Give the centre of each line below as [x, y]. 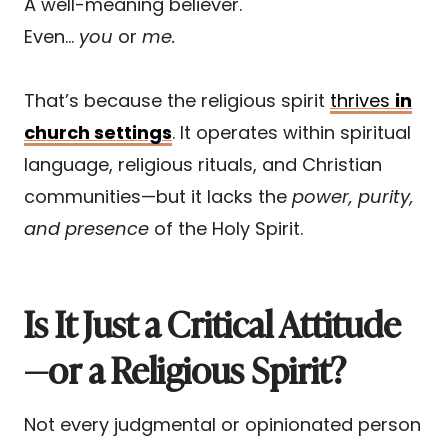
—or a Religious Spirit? [185, 367]
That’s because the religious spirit [177, 100]
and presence [86, 228]
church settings [98, 132]
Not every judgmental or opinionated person [222, 424]
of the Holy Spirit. [226, 228]
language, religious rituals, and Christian [203, 164]
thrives [362, 100]
